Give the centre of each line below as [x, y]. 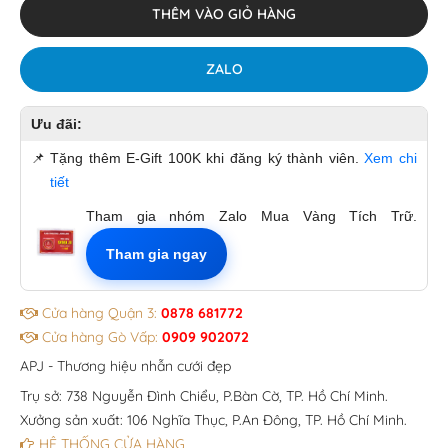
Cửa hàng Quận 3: [99, 312]
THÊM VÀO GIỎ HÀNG [224, 14]
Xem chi [391, 157]
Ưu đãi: [56, 123]
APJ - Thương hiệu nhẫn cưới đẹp [125, 365]
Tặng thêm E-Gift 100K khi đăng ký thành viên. [207, 157]
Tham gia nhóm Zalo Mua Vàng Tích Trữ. [251, 215]
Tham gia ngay [156, 253]
